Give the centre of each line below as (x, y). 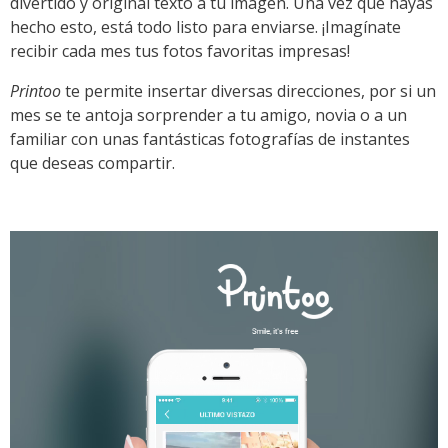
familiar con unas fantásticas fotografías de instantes (210, 138)
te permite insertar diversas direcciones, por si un (250, 90)
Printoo (37, 90)
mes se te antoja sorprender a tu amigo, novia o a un (208, 114)
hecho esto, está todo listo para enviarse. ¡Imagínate (205, 26)
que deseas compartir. (92, 162)
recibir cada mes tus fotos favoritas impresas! (180, 50)
